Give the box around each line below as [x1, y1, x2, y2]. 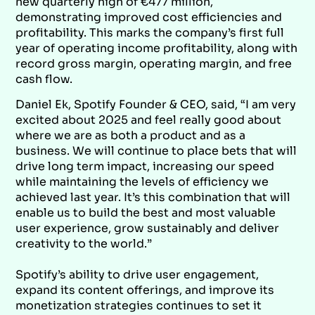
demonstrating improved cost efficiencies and [15, 9, 283, 25]
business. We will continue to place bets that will [15, 143, 297, 158]
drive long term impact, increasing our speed [15, 158, 275, 174]
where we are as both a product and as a [15, 127, 246, 143]
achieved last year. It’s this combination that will [15, 189, 291, 205]
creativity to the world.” [15, 236, 153, 251]
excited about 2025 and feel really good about [15, 112, 282, 127]
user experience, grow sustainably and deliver [15, 220, 280, 236]
